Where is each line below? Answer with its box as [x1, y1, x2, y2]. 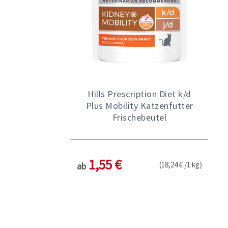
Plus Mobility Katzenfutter [85, 99, 193, 111]
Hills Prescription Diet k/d [88, 88, 191, 100]
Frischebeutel [112, 111, 167, 123]
